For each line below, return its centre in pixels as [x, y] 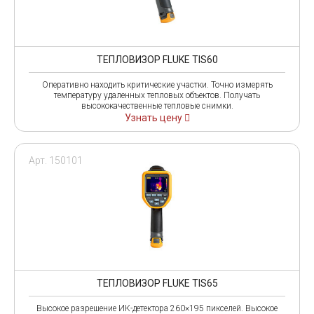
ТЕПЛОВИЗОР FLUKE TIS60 [157, 59]
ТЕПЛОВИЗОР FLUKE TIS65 [157, 283]
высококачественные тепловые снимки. [157, 105]
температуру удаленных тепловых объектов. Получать [157, 95]
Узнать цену [154, 117]
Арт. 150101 [56, 160]
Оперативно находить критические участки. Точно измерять [157, 84]
